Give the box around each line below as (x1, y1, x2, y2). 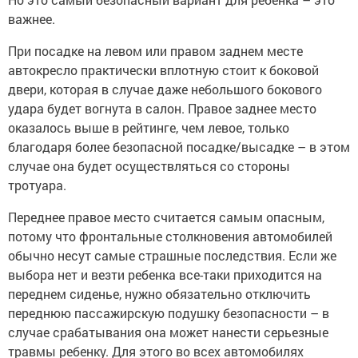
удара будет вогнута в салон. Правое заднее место (8, 100, 316, 117)
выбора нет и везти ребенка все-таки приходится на (8, 266, 322, 284)
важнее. (8, 10, 55, 28)
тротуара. (8, 177, 66, 194)
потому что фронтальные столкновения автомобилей (8, 228, 332, 245)
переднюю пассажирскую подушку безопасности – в (8, 304, 329, 322)
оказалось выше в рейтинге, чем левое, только (8, 119, 289, 137)
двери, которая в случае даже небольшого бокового (8, 81, 322, 98)
